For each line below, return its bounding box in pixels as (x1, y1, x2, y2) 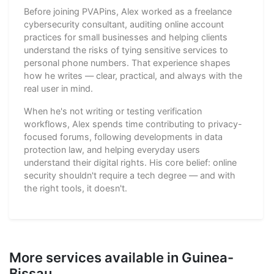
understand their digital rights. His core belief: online (24, 157, 237, 168)
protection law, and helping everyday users (24, 144, 200, 155)
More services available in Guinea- (9, 249, 234, 265)
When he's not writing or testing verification (24, 105, 202, 116)
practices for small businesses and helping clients (24, 31, 228, 42)
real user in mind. (24, 83, 93, 94)
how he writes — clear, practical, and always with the (24, 70, 242, 81)
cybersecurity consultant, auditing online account (24, 18, 224, 29)
